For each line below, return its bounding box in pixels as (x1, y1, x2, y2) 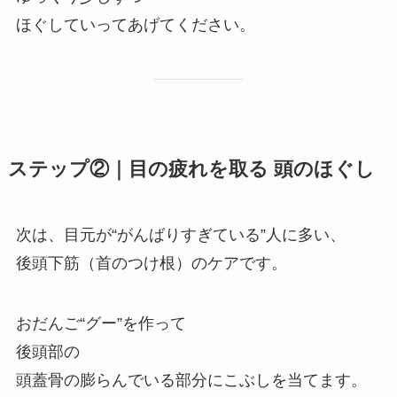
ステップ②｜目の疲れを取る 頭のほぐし (7, 159, 375, 181)
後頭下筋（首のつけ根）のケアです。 (15, 254, 287, 273)
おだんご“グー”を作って (15, 315, 186, 332)
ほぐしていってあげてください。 (15, 16, 255, 35)
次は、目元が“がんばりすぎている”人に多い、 (15, 226, 346, 245)
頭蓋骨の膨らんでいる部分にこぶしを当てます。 (15, 371, 367, 389)
